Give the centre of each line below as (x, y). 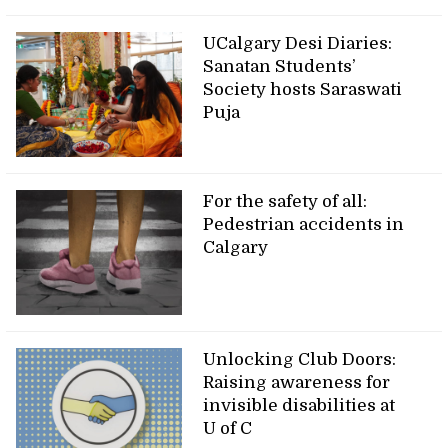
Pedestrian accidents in (304, 224)
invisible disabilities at (299, 405)
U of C (228, 428)
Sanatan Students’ (280, 66)
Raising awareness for (297, 382)
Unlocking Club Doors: (300, 359)
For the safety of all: (285, 201)
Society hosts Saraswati (303, 89)
